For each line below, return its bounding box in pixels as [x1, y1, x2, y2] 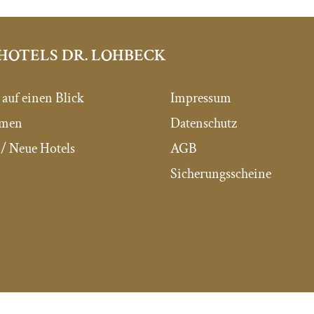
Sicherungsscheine [170, 165, 272, 184]
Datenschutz [170, 114, 238, 133]
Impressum [170, 89, 232, 108]
